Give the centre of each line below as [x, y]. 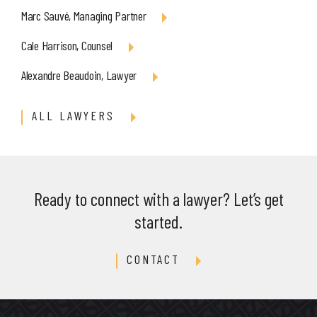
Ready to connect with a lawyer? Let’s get [158, 198]
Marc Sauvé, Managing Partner [84, 16]
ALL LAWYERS [73, 115]
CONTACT [153, 259]
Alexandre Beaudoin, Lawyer [79, 75]
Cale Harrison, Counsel [67, 45]
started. [158, 221]
